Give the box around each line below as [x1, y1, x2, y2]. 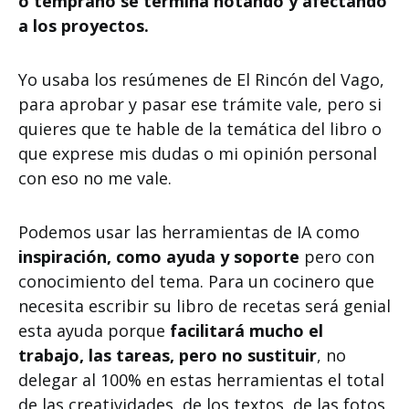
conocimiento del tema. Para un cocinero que [18, 270, 374, 292]
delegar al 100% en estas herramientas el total [18, 369, 384, 391]
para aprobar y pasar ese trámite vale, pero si [18, 93, 382, 115]
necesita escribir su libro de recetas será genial [18, 295, 391, 317]
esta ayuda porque [18, 320, 170, 341]
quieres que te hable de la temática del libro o [18, 118, 382, 140]
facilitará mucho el [170, 320, 323, 341]
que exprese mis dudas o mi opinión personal [18, 142, 377, 164]
